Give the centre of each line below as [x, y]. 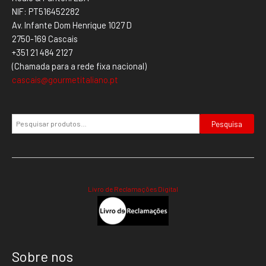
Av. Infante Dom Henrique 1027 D [72, 25]
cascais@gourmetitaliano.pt [65, 80]
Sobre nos [42, 256]
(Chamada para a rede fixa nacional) [79, 66]
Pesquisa [227, 123]
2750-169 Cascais [45, 39]
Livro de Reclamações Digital [133, 189]
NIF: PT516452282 [46, 12]
